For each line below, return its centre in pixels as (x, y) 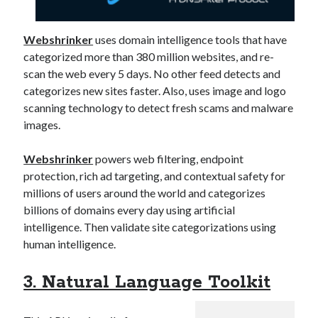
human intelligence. (70, 244)
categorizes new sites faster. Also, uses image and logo (155, 91)
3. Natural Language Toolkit (147, 283)
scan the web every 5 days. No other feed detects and (152, 74)
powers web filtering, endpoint (169, 159)
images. (42, 125)
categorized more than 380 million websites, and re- (149, 57)
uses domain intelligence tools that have (190, 40)
